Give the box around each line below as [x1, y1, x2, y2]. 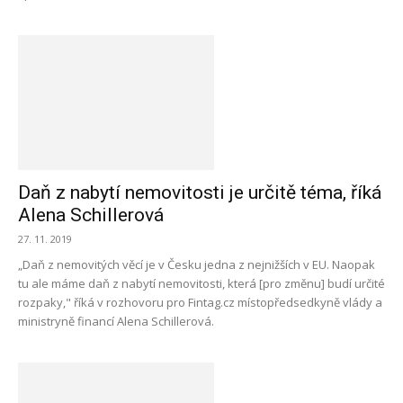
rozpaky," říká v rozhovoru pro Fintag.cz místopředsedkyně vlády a [18, 294, 382, 310]
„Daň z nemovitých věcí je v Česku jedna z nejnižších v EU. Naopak [18, 256, 375, 273]
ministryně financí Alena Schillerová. [18, 313, 214, 329]
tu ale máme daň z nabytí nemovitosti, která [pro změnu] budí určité [18, 275, 385, 291]
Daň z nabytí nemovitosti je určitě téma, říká [18, 182, 381, 203]
